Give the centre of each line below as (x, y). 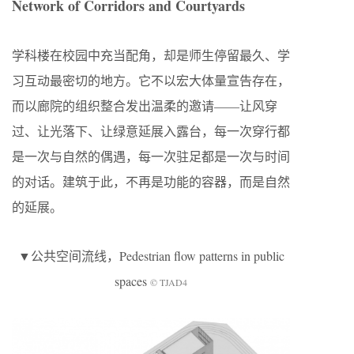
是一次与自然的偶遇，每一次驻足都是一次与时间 (151, 156)
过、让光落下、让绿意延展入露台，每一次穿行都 (151, 131)
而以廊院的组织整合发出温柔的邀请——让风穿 (145, 106)
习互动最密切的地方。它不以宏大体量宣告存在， (151, 81)
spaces (132, 281)
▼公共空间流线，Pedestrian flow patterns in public (151, 256)
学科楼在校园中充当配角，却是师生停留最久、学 (151, 55)
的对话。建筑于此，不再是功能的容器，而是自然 (151, 182)
